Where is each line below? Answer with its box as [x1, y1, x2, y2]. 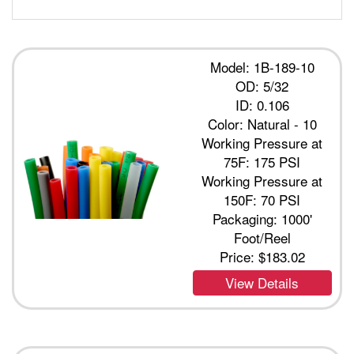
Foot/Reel [233, 228, 291, 248]
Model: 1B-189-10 [209, 57, 314, 77]
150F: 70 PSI [224, 190, 301, 210]
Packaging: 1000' [212, 209, 312, 229]
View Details [225, 273, 299, 293]
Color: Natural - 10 [207, 114, 317, 134]
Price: [219, 247, 258, 267]
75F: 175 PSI [224, 152, 301, 172]
